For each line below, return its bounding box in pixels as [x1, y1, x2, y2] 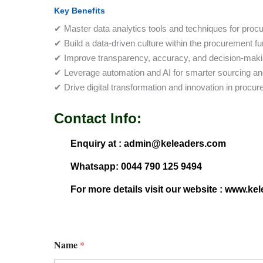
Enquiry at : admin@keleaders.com [54, 139, 226, 149]
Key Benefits [54, 6, 105, 15]
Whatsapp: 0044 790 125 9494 [54, 161, 202, 171]
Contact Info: [54, 110, 141, 126]
